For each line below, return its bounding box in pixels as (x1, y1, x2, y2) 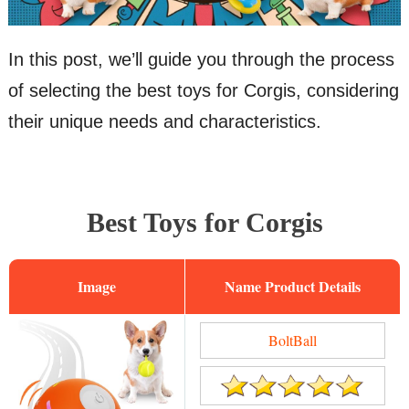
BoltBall (267, 330, 317, 351)
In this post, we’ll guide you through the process (7, 49, 394, 70)
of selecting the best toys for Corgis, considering (7, 80, 399, 101)
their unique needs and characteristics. (7, 111, 321, 132)
